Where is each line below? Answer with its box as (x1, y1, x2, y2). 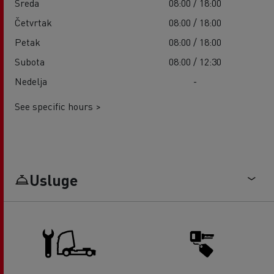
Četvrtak (15, 16, 52, 29)
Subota (15, 55, 45, 68)
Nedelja (15, 75, 47, 88)
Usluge (29, 170, 78, 190)
